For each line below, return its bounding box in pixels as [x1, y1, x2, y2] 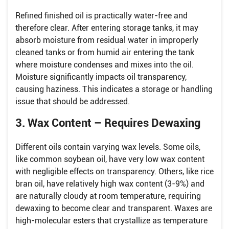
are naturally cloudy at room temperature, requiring [15, 191, 201, 201]
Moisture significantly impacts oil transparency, [15, 72, 187, 82]
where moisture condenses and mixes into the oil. [15, 59, 194, 70]
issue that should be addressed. [15, 96, 130, 106]
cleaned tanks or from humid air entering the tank [15, 47, 194, 57]
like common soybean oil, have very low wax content [15, 154, 204, 164]
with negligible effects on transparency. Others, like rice [15, 166, 214, 176]
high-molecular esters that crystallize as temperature [15, 215, 208, 225]
